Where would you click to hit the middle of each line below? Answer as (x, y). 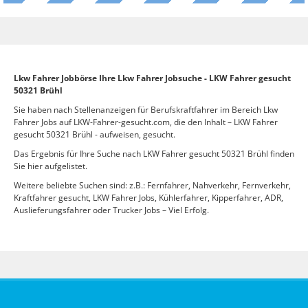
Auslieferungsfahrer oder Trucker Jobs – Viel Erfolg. (111, 210)
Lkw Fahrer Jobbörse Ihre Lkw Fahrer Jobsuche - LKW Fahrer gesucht (152, 78)
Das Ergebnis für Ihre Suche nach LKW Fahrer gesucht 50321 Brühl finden (154, 154)
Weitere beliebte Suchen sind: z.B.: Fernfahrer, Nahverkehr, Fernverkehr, (152, 185)
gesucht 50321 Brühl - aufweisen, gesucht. (95, 134)
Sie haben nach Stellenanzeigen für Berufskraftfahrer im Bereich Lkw (146, 110)
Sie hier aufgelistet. (51, 166)
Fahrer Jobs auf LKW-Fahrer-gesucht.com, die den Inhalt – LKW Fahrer (146, 122)
